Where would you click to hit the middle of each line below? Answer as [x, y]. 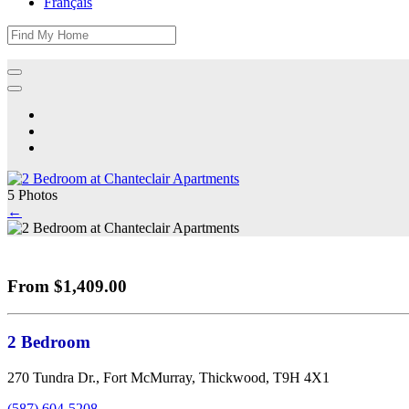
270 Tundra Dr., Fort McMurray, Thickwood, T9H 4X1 [168, 377]
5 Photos [32, 195]
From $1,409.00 [67, 286]
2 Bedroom [49, 342]
